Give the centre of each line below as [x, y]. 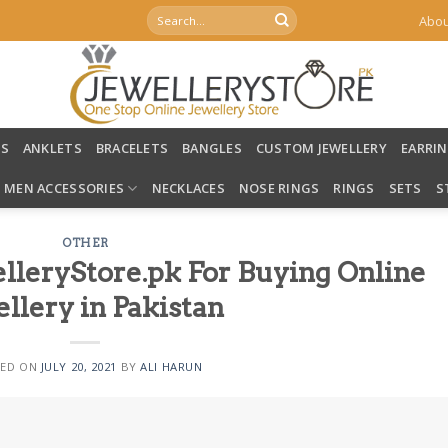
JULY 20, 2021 [79, 366]
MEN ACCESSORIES [64, 188]
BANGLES [212, 148]
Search [165, 13]
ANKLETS [52, 148]
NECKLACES [188, 188]
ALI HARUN [171, 366]
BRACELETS [132, 148]
